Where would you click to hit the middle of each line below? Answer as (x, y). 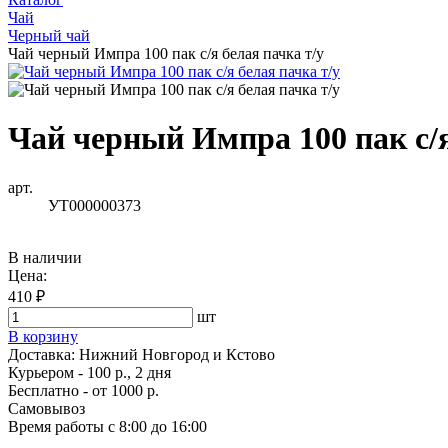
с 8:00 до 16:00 (155, 426)
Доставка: (43, 354)
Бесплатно (43, 390)
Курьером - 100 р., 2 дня (89, 372)
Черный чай (49, 35)
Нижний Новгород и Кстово (177, 354)
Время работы (56, 426)
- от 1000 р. (119, 390)
